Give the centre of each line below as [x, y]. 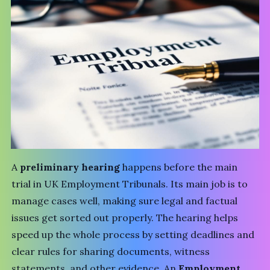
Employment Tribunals [114, 184]
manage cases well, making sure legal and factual [125, 201]
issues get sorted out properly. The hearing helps [125, 218]
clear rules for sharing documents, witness [111, 252]
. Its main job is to [207, 184]
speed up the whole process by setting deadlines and [133, 235]
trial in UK [36, 184]
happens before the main [179, 167]
